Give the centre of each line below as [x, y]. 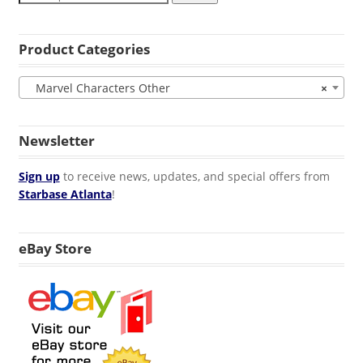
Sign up [39, 176]
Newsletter [56, 140]
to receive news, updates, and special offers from [194, 176]
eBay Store [55, 248]
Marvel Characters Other [98, 88]
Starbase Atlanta [65, 194]
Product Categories [84, 49]
